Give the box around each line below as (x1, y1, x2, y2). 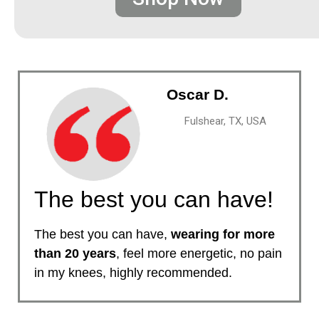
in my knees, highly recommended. (34, 266, 232, 281)
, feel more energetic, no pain (116, 246, 282, 261)
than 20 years (34, 246, 116, 261)
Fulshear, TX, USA (184, 114, 267, 127)
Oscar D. (166, 85, 229, 103)
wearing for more (171, 227, 275, 242)
